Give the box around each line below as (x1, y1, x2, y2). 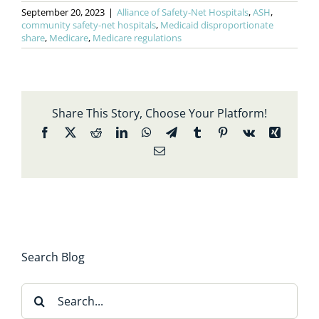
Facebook (49, 126, 94, 138)
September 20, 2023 (21, 6, 105, 19)
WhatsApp (150, 126, 199, 138)
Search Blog (21, 249, 85, 266)
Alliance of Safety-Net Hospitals (117, 6, 249, 19)
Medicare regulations (93, 31, 182, 45)
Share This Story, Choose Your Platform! (52, 105, 267, 122)
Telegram (176, 126, 219, 138)
